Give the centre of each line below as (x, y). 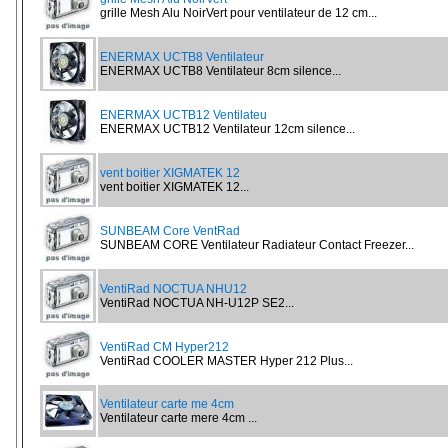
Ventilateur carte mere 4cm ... (178, 418)
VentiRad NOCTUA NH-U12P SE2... (197, 303)
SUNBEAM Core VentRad (170, 231)
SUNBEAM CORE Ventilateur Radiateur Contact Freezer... (257, 245)
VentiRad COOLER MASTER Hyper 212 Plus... (226, 361)
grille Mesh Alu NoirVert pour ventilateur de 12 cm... (238, 13)
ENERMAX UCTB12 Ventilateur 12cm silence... (227, 129)
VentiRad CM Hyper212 (164, 347)
